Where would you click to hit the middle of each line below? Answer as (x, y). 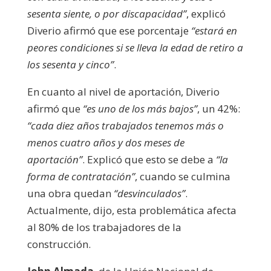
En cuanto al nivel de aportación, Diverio (123, 91)
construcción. (59, 244)
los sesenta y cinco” (70, 64)
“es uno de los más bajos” (140, 108)
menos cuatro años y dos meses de (106, 142)
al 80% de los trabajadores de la (104, 227)
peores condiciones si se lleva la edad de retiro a (135, 47)
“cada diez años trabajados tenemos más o (125, 125)
